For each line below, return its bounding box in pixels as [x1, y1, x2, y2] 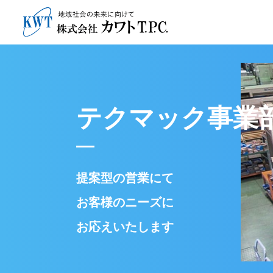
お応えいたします [76, 220, 174, 233]
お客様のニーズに [76, 196, 174, 209]
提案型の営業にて [76, 171, 174, 185]
